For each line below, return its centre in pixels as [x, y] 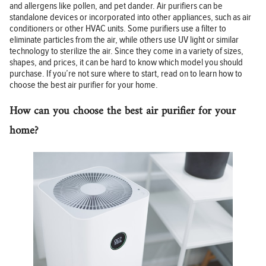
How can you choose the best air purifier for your [123, 112]
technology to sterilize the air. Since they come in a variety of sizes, [126, 51]
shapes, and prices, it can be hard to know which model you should [126, 62]
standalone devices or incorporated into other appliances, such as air [130, 17]
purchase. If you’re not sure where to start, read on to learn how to [126, 74]
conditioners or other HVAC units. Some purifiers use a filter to [118, 28]
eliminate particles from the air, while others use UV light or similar [124, 40]
